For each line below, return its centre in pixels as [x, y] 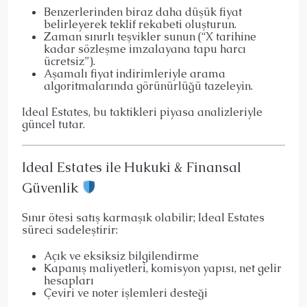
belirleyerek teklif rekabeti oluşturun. [140, 25]
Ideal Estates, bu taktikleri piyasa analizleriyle [142, 112]
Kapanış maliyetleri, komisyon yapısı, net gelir [163, 269]
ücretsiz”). [70, 62]
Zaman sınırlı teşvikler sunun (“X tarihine [150, 37]
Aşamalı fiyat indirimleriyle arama [135, 74]
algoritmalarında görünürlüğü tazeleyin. [148, 86]
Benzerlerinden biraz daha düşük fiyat [143, 12]
